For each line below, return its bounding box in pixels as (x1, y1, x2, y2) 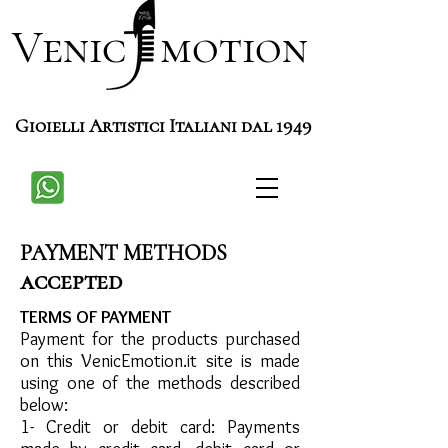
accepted (20, 266, 122, 296)
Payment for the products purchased (20, 328, 300, 350)
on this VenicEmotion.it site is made (20, 350, 300, 372)
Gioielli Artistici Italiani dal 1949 (14, 114, 312, 137)
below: (20, 394, 68, 416)
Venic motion (12, 19, 308, 75)
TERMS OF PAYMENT (20, 306, 171, 328)
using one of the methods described (20, 372, 300, 394)
